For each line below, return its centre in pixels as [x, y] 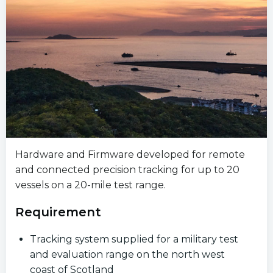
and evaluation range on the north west [127, 254]
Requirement [58, 212]
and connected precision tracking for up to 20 [127, 170]
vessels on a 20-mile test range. [90, 185]
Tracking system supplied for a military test [134, 239]
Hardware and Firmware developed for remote [130, 154]
